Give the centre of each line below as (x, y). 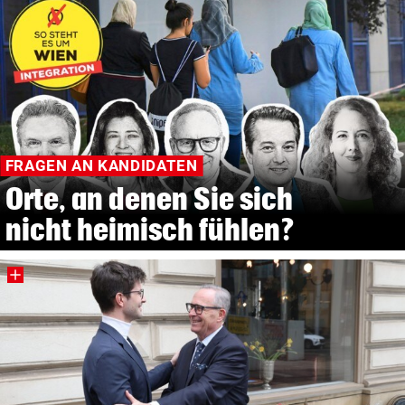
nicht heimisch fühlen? (150, 229)
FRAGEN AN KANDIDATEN (101, 166)
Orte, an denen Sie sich (149, 198)
